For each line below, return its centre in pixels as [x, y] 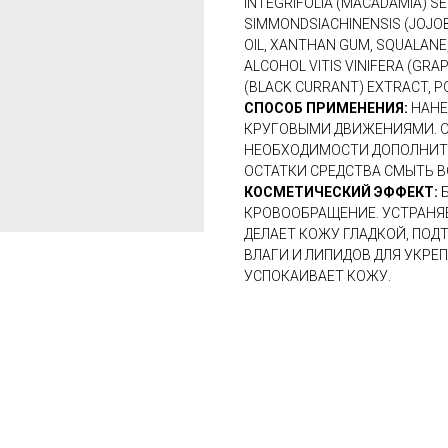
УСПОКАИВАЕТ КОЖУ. [317, 276]
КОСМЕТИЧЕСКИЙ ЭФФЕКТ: [342, 192]
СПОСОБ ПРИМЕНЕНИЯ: [326, 108]
